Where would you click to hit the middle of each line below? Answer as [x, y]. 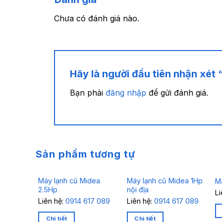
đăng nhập [126, 92]
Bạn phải [87, 92]
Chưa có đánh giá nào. [96, 19]
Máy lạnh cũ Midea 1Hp [165, 180]
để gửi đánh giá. [177, 92]
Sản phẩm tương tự [85, 154]
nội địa [138, 189]
